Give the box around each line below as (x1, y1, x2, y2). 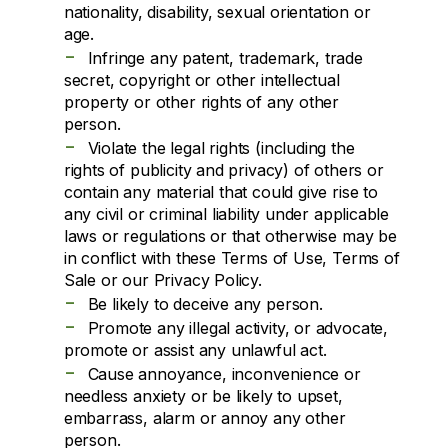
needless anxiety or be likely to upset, (63, 385, 343, 406)
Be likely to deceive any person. (87, 293, 323, 314)
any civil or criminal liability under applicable (63, 203, 390, 224)
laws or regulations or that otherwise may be (63, 225, 397, 246)
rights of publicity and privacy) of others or (63, 159, 384, 180)
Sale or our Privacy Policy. (63, 269, 262, 290)
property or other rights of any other (63, 91, 340, 112)
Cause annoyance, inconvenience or (87, 363, 361, 384)
